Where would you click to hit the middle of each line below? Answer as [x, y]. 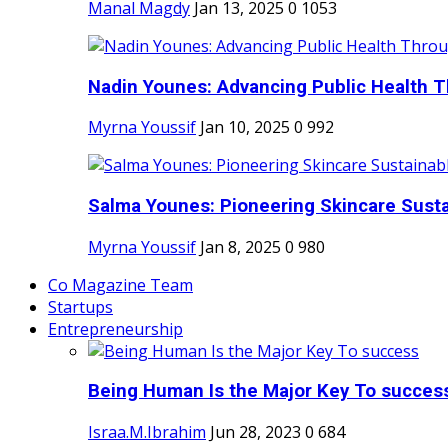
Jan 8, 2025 [240, 246]
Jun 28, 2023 [255, 432]
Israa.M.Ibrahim [147, 432]
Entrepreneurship [115, 328]
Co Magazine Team [120, 284]
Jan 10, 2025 [245, 127]
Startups [80, 306]
